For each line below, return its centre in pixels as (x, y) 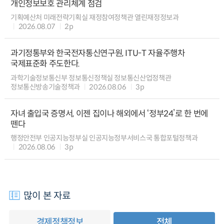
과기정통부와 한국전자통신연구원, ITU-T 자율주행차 (97, 53)
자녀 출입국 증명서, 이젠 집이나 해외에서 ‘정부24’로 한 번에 (109, 114)
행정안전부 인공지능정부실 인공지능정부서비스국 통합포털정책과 (104, 138)
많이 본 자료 (47, 195)
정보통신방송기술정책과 (45, 87)
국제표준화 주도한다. (45, 64)
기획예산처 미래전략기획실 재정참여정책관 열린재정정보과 (94, 17)
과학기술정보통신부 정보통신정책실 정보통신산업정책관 (91, 78)
